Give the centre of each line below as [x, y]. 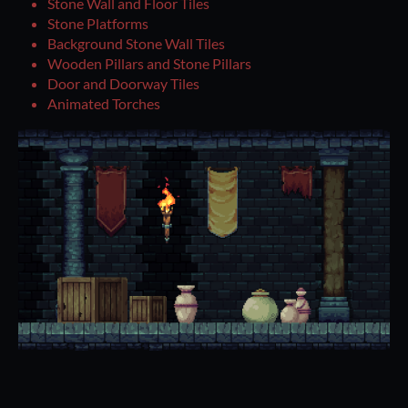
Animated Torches [104, 104]
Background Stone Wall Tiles [136, 44]
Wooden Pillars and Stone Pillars [149, 64]
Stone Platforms [98, 24]
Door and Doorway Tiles [123, 84]
